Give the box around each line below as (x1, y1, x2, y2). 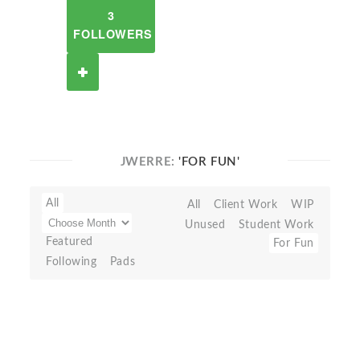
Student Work (238, 219, 314, 231)
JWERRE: (120, 156, 179, 168)
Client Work (214, 198, 278, 211)
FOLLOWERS (73, 26, 153, 42)
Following (46, 256, 97, 268)
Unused (184, 219, 226, 231)
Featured (46, 235, 93, 247)
